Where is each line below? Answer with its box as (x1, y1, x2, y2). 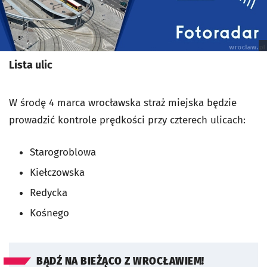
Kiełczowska (30, 166, 85, 179)
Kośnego (30, 206, 69, 219)
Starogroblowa (30, 145, 96, 159)
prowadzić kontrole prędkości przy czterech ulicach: (9, 113, 246, 126)
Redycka (30, 186, 67, 199)
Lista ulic (9, 58, 52, 72)
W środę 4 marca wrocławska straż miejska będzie (9, 96, 237, 109)
